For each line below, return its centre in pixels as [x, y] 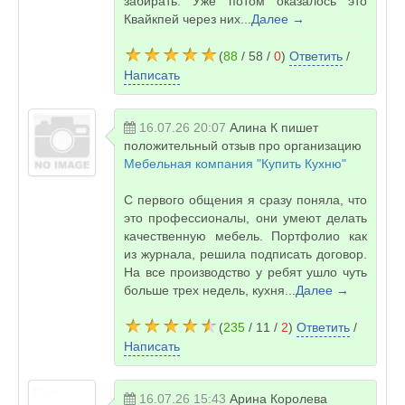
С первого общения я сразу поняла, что [245, 200]
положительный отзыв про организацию [243, 146]
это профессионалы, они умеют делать [245, 218]
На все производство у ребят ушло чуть [245, 272]
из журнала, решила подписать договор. [245, 254]
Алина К [254, 127]
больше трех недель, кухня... [210, 290]
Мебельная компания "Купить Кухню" [235, 164]
